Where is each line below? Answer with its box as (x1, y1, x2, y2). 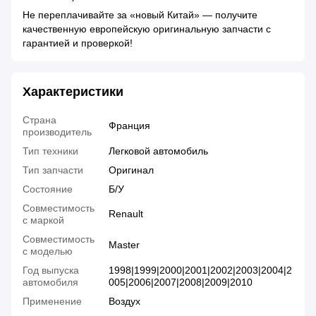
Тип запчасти (23, 164, 83, 176)
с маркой (23, 214, 64, 226)
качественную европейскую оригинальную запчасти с (23, 23, 271, 35)
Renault (109, 208, 143, 220)
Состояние (23, 183, 73, 195)
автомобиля (23, 276, 78, 288)
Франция (109, 120, 150, 132)
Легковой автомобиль (109, 145, 208, 157)
